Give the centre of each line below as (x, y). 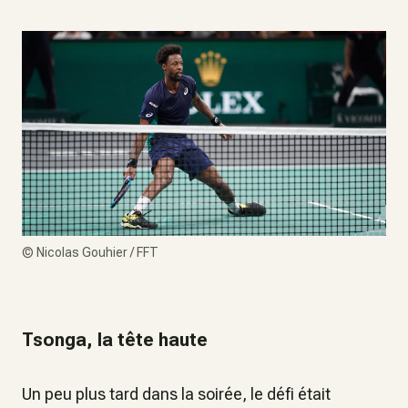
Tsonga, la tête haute (115, 340)
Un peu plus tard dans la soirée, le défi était (176, 394)
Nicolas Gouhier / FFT (97, 253)
